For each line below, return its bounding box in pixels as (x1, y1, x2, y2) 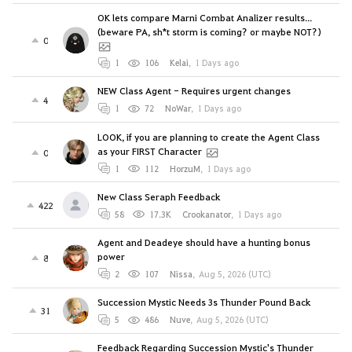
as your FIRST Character (97, 144, 202, 157)
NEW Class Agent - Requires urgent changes (97, 84, 291, 97)
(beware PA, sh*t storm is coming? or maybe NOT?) (97, 25, 321, 38)
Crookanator (182, 207, 232, 220)
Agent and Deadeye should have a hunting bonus (97, 235, 310, 248)
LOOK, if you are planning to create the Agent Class (97, 130, 320, 143)
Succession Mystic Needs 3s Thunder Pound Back (97, 295, 310, 309)
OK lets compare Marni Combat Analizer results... (97, 11, 312, 24)
